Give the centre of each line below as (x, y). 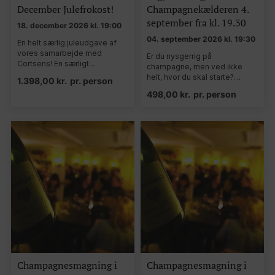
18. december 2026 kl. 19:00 (69, 26)
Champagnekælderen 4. (198, 10)
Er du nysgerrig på (179, 56)
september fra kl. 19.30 (196, 23)
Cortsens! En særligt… (56, 64)
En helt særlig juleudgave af (67, 43)
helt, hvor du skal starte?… (194, 77)
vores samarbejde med (60, 53)
